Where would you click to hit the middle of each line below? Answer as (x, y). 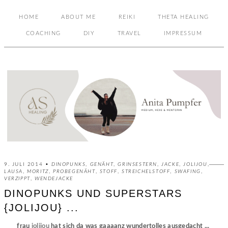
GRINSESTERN (138, 164)
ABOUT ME (79, 17)
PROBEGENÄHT (74, 171)
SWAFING (188, 171)
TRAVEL (129, 33)
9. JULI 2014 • (28, 164)
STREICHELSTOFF (146, 171)
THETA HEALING (183, 17)
